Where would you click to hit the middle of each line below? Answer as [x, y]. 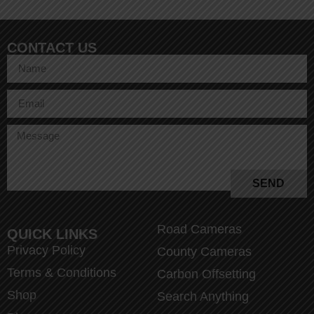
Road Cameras [199, 229]
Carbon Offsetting [206, 274]
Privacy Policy [46, 250]
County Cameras [204, 251]
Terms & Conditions [62, 272]
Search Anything [203, 296]
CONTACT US [52, 47]
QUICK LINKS [52, 234]
